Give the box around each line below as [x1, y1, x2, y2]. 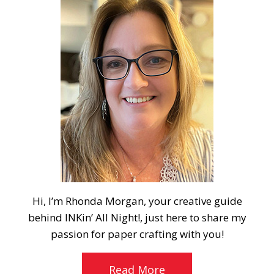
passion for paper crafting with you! [50, 227, 224, 242]
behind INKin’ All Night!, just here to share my [28, 210, 246, 225]
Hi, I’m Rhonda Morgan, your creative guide [32, 194, 242, 209]
